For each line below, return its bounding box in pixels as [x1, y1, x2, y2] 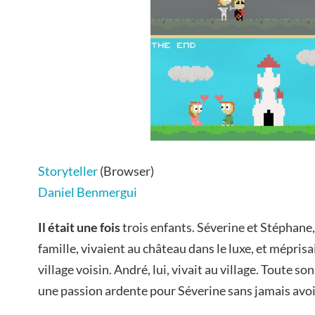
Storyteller [38, 162, 98, 179]
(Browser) [98, 162, 154, 179]
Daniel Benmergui [38, 184, 137, 200]
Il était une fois [38, 219, 120, 235]
